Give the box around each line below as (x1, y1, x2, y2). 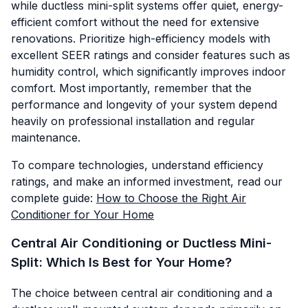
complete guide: (11, 190, 96, 205)
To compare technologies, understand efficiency (11, 157, 263, 172)
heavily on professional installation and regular (11, 113, 255, 128)
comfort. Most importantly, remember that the (11, 80, 252, 95)
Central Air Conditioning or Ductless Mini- (11, 234, 272, 251)
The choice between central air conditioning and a (11, 286, 272, 300)
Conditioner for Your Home (11, 207, 154, 221)
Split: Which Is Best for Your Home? (11, 254, 232, 270)
